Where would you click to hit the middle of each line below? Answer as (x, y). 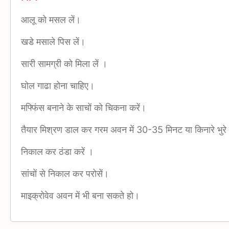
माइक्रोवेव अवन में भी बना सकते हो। (80, 196)
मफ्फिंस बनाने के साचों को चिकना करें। (84, 108)
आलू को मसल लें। (51, 20)
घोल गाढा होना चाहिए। (58, 86)
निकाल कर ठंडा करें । (57, 152)
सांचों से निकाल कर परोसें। (65, 174)
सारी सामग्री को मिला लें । (64, 64)
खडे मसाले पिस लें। (53, 42)
